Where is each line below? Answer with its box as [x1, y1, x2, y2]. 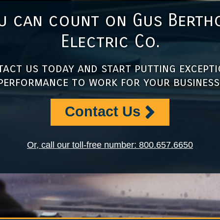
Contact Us [65, 103, 141, 119]
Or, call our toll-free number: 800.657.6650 [27, 140, 193, 150]
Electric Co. [60, 31, 160, 53]
